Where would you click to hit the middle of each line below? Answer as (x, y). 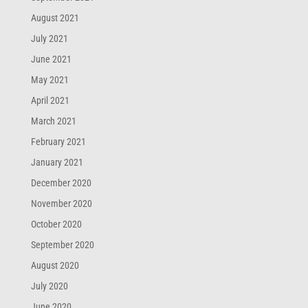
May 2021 (49, 80)
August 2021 (55, 18)
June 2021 (51, 59)
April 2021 (50, 101)
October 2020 (56, 224)
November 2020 (61, 204)
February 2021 (58, 142)
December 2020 (61, 183)
